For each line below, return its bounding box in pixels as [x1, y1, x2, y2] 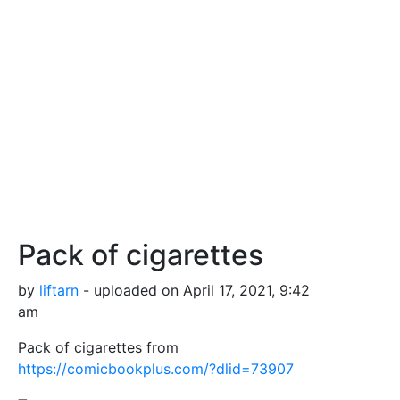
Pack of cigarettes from [18, 337, 179, 356]
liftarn [39, 280, 79, 299]
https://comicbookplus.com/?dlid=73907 [18, 359, 294, 378]
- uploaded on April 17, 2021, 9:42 [79, 280, 310, 299]
